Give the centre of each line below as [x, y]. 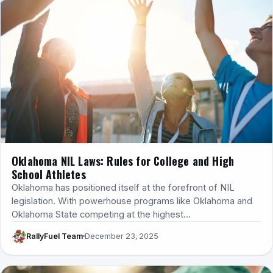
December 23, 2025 [122, 236]
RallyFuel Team [55, 236]
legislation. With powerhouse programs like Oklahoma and [132, 201]
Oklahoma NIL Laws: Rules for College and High [123, 161]
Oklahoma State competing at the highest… [101, 214]
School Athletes [49, 174]
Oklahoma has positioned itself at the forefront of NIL [123, 187]
